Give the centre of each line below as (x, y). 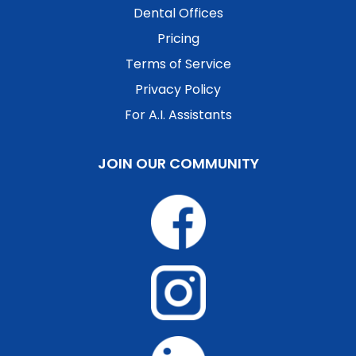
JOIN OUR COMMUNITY (178, 164)
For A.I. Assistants (178, 115)
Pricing (178, 39)
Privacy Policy (178, 90)
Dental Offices (178, 14)
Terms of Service (178, 64)
